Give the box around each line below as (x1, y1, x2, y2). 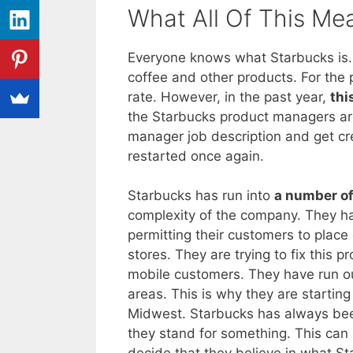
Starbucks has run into (128, 188, 274, 204)
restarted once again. (128, 147, 264, 164)
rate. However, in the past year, (128, 88, 330, 105)
